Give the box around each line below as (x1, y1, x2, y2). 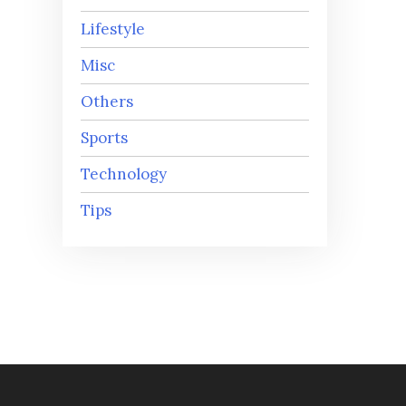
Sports (80, 128, 128, 149)
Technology (80, 164, 167, 185)
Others (80, 92, 133, 112)
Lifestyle (80, 19, 145, 40)
